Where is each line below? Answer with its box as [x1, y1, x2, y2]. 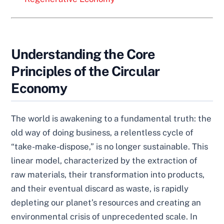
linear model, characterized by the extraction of [11, 155, 198, 166]
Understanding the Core [11, 46, 155, 62]
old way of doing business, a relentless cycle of [11, 127, 194, 138]
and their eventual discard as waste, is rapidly [11, 183, 189, 194]
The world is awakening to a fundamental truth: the [11, 113, 212, 124]
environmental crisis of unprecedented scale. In [11, 211, 198, 222]
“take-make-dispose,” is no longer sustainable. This [11, 141, 208, 152]
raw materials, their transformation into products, [11, 169, 205, 180]
